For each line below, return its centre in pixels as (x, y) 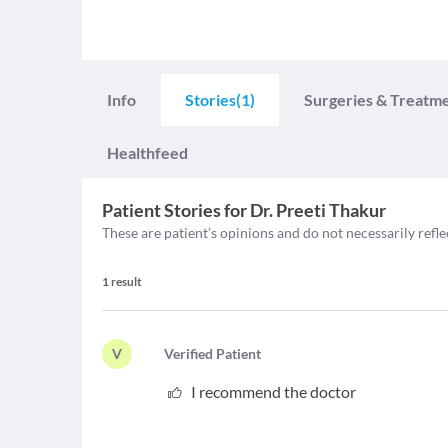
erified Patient (217, 353)
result (126, 281)
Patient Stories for (174, 210)
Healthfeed (147, 152)
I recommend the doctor (273, 391)
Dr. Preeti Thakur (318, 210)
